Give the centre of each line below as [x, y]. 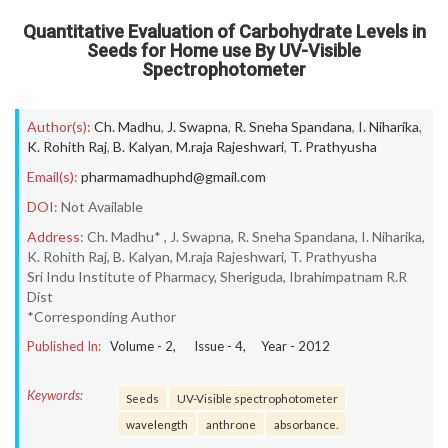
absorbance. [306, 424]
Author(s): [59, 126]
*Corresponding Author [101, 316]
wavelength [157, 424]
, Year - [270, 346]
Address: [55, 236]
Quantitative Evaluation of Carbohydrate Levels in [224, 31]
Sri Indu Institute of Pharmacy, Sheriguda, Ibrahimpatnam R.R [217, 276]
